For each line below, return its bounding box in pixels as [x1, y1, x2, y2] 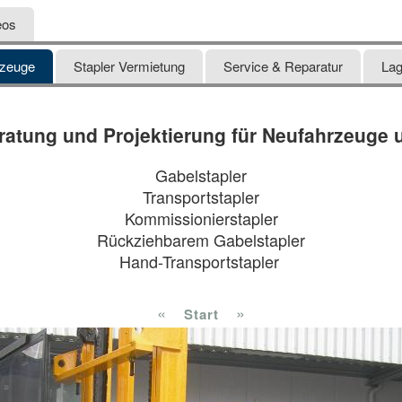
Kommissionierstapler [124, 206, 278, 231]
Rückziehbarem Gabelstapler [97, 228, 305, 252]
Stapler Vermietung [74, 57, 185, 76]
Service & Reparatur [223, 57, 343, 76]
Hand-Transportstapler [118, 249, 284, 274]
